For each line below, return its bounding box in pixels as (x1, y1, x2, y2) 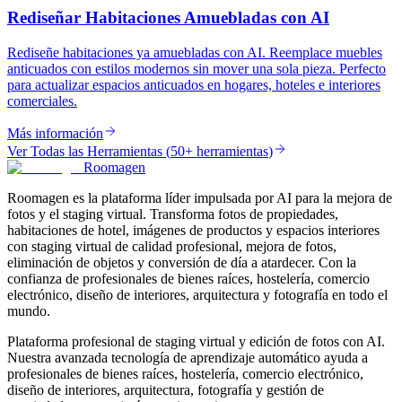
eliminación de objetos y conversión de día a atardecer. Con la (7, 254, 356, 270)
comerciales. (7, 92, 77, 109)
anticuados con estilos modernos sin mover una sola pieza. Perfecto (7, 60, 386, 76)
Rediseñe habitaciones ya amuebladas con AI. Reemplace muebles (7, 44, 382, 60)
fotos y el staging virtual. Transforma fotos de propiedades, (7, 205, 338, 222)
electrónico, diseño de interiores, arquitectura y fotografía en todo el (7, 286, 388, 302)
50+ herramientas (170, 143, 268, 159)
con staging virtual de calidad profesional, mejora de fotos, (7, 238, 336, 254)
